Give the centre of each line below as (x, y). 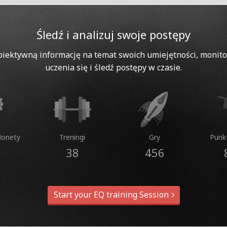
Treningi (72, 137)
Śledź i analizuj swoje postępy (113, 34)
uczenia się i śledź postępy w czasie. (113, 67)
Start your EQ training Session (112, 194)
